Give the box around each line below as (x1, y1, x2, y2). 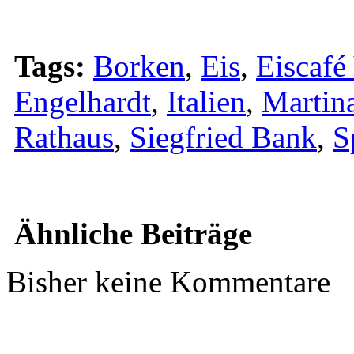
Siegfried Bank (130, 120, 317, 155)
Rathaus (14, 120, 114, 155)
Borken (93, 49, 185, 84)
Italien (167, 85, 246, 119)
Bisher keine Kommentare (6, 265, 330, 299)
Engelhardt (14, 85, 151, 119)
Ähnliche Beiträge (14, 217, 252, 251)
